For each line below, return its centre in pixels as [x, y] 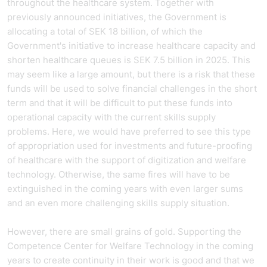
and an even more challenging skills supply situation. [119, 203]
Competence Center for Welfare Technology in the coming [130, 246]
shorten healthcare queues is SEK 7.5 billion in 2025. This [129, 60]
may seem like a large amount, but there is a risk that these [131, 74]
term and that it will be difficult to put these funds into [120, 103]
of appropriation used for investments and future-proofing [130, 146]
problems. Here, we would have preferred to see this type [129, 131]
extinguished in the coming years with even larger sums [125, 189]
